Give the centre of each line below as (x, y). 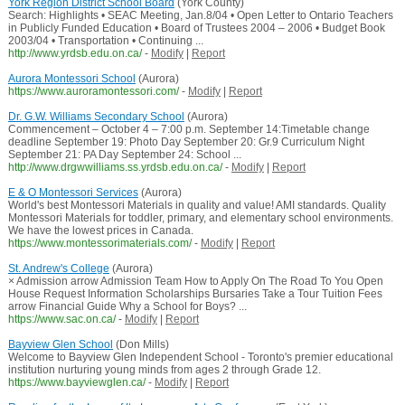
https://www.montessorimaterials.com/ (99, 244)
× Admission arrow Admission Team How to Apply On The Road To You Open (195, 282)
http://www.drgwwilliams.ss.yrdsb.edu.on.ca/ (115, 168)
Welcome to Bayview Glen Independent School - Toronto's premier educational (200, 358)
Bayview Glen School (60, 345)
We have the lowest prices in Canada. (100, 231)
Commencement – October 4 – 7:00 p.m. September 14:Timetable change (188, 130)
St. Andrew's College (58, 269)
